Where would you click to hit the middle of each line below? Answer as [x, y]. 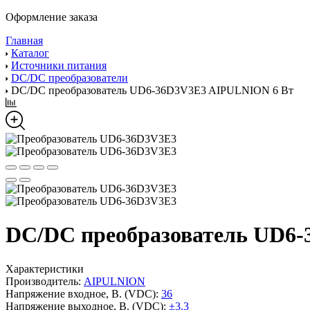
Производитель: [43, 281]
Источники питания [59, 65]
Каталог [30, 53]
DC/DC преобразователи [70, 78]
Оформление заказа [52, 17]
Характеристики [45, 268]
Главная [24, 40]
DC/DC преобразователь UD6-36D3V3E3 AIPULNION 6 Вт [152, 90]
